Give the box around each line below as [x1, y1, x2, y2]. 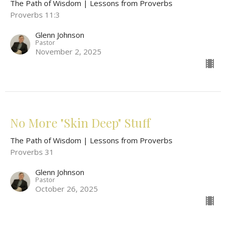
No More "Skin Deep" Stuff [10, 115, 150, 131]
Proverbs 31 [10, 147, 54, 157]
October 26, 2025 [35, 184, 98, 194]
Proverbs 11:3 [10, 10, 60, 20]
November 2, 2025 [35, 46, 101, 57]
